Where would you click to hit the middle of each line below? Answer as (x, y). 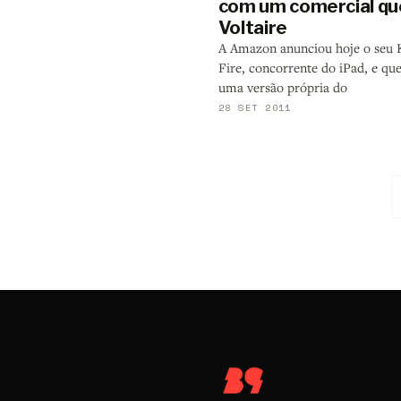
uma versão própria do (282, 88)
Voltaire (252, 28)
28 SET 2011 (255, 108)
